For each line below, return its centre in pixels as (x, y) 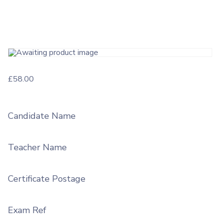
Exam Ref (27, 210)
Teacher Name (37, 147)
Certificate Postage (47, 179)
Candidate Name (42, 116)
